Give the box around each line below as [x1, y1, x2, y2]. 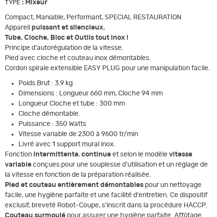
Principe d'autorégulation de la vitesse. [5, 44, 124, 51]
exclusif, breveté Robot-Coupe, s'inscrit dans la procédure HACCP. [5, 202, 207, 209]
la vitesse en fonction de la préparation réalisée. [5, 171, 151, 179]
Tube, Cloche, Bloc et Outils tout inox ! [5, 34, 128, 41]
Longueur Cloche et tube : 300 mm [18, 100, 125, 108]
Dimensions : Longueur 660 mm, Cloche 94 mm [18, 90, 163, 97]
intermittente [33, 151, 78, 158]
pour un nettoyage [143, 182, 201, 189]
